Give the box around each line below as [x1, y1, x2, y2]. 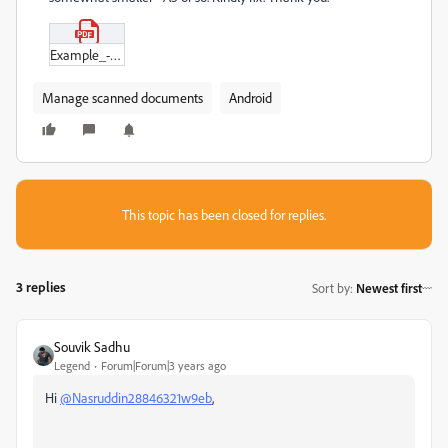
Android [229, 89, 272, 107]
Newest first [356, 279, 422, 296]
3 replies [16, 278, 66, 296]
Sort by [312, 279, 350, 296]
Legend [54, 358, 90, 374]
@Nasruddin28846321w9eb [60, 389, 212, 407]
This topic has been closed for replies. [122, 206, 326, 224]
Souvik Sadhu [54, 338, 130, 356]
